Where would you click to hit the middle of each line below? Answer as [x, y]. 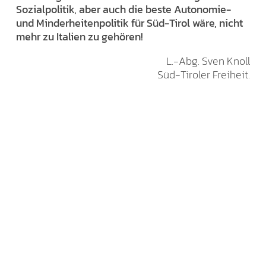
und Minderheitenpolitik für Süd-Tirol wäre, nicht [129, 23]
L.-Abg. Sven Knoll [208, 61]
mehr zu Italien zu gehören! [80, 36]
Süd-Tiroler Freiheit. [204, 74]
